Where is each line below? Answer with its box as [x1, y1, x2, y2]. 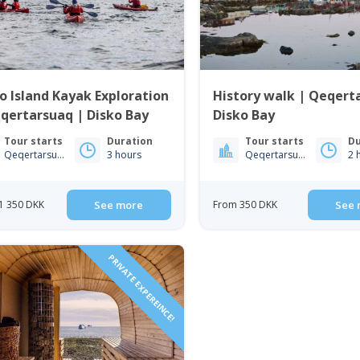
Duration [107, 134, 153, 148]
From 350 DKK [213, 198, 278, 211]
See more [94, 198, 144, 212]
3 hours [107, 148, 142, 162]
